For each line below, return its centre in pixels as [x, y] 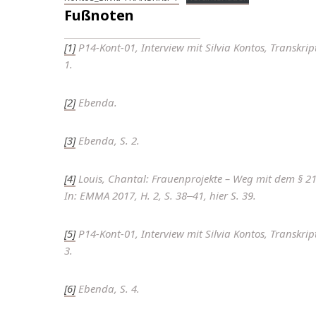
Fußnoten [99, 15]
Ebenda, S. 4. [108, 289]
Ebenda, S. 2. [108, 141]
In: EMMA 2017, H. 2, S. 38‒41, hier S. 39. [160, 196]
